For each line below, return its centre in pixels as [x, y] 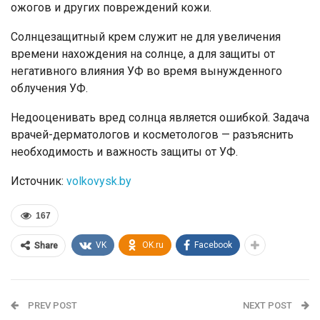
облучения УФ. [49, 88]
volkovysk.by [99, 181]
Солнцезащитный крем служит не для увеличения [146, 37]
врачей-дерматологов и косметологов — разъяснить [152, 135]
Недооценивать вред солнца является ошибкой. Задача [160, 117]
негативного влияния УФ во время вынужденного [146, 71]
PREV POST [51, 305]
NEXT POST [269, 305]
